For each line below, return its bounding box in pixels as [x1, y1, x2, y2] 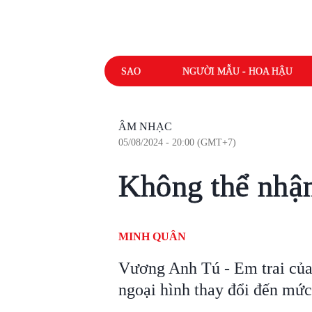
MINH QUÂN [118, 231, 186, 242]
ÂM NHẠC [118, 120, 172, 132]
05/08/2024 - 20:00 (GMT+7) [118, 137, 236, 148]
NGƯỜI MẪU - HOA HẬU [182, 65, 292, 77]
